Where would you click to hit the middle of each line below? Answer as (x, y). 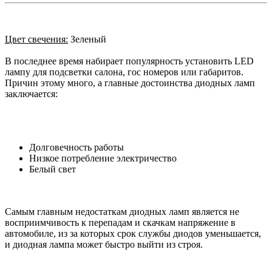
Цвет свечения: (36, 39)
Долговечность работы (76, 147)
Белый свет (53, 169)
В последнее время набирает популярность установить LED (129, 61)
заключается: (31, 93)
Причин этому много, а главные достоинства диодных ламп (130, 83)
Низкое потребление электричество (103, 158)
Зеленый (87, 39)
